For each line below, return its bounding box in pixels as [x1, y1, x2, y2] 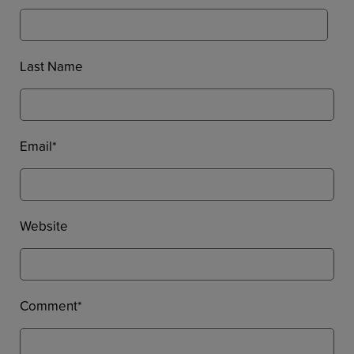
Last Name [20, 55, 83, 77]
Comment [20, 295, 77, 316]
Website [20, 215, 68, 236]
